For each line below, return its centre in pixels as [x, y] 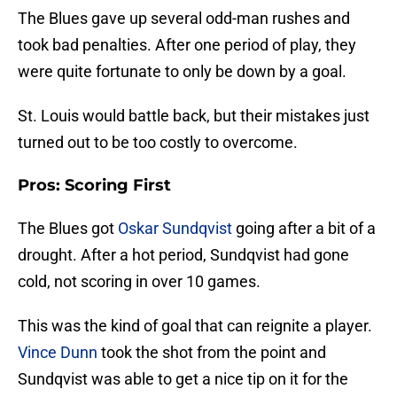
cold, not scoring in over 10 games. [139, 282]
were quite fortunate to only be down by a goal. [182, 72]
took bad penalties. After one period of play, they [187, 45]
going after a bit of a [304, 229]
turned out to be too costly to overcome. [158, 143]
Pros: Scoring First [94, 186]
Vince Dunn [58, 353]
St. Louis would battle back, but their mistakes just [194, 116]
